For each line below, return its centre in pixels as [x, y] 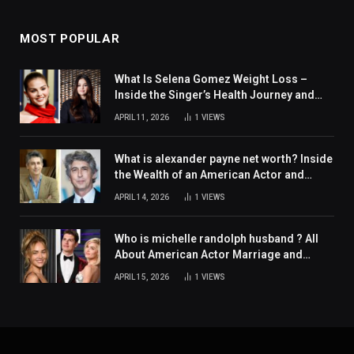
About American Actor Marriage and [209, 254]
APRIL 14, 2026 [142, 197]
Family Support [154, 110]
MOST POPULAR [70, 38]
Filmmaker [143, 190]
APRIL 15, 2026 [142, 277]
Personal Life [149, 270]
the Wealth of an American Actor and [209, 174]
